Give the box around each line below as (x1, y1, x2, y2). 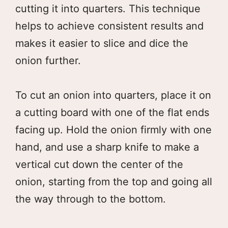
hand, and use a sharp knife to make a (15, 140, 199, 153)
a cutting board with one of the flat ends (15, 106, 209, 119)
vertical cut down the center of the (15, 158, 183, 170)
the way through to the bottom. (15, 192, 166, 205)
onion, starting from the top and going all (15, 175, 212, 188)
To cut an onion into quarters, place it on (15, 89, 211, 101)
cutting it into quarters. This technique (15, 2, 201, 15)
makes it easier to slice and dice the (15, 37, 188, 49)
